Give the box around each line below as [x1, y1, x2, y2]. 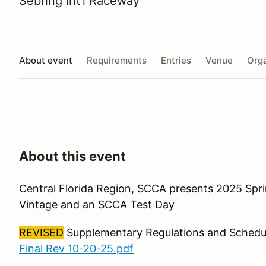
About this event [19, 148, 126, 164]
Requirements [87, 54, 147, 66]
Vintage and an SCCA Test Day [19, 198, 178, 211]
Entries [161, 54, 191, 66]
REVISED [19, 226, 64, 239]
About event [19, 54, 72, 66]
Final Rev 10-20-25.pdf [19, 242, 134, 255]
